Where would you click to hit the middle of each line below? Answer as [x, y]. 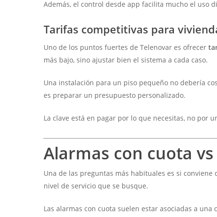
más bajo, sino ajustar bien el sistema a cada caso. [126, 60]
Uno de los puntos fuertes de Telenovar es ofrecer [126, 47]
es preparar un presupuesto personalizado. [115, 95]
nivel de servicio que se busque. [96, 186]
